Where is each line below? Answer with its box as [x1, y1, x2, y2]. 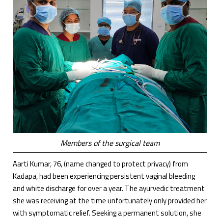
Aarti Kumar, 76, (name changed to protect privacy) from [13, 158, 189, 170]
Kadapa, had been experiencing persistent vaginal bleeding [13, 170, 195, 182]
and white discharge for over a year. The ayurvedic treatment [13, 183, 205, 194]
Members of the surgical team [60, 137, 160, 149]
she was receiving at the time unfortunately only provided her [13, 195, 207, 207]
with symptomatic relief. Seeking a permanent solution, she [13, 207, 202, 219]
